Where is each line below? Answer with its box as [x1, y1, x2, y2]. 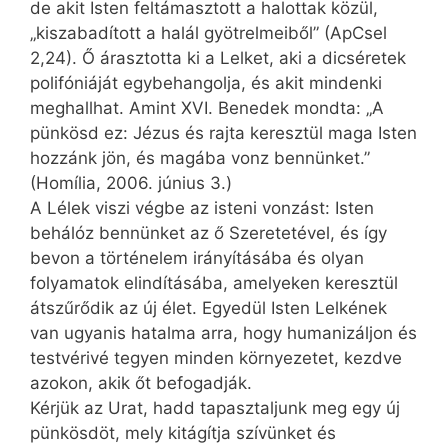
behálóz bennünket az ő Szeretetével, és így [30, 223, 387, 244]
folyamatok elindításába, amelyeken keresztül [30, 273, 398, 294]
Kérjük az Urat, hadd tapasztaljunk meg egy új [30, 398, 400, 419]
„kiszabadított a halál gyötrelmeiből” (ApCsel [30, 23, 387, 44]
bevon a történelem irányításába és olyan [30, 248, 364, 269]
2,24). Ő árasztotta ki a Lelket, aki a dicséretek [30, 48, 406, 69]
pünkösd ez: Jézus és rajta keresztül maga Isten [30, 123, 417, 144]
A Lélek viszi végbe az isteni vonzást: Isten [30, 198, 374, 219]
